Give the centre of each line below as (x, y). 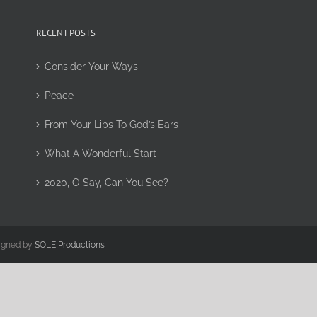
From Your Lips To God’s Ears (111, 125)
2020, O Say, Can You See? (106, 183)
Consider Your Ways (91, 67)
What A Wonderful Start (100, 154)
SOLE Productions (70, 245)
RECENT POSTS (65, 33)
